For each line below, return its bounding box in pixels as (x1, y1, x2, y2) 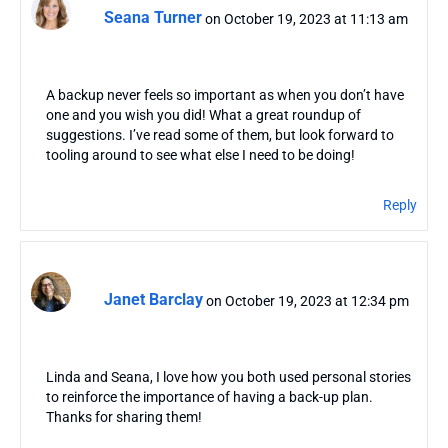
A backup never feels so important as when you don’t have (46, 86, 404, 103)
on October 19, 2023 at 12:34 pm (206, 292, 409, 309)
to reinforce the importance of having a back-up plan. (46, 388, 373, 405)
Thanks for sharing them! (46, 408, 202, 425)
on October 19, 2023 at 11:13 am (205, 10, 408, 27)
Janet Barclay (104, 290, 203, 310)
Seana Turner (104, 8, 202, 28)
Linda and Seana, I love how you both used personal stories (46, 368, 411, 385)
